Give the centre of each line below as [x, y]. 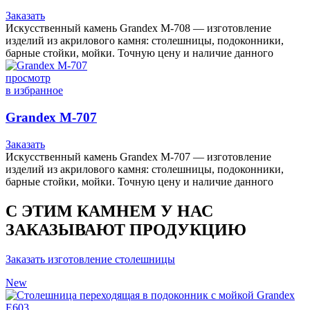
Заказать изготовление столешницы [90, 259]
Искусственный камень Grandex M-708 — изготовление [138, 28]
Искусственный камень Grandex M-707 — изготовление [138, 156]
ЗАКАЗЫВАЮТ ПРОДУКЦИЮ [126, 229]
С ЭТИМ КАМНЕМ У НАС [109, 211]
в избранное [34, 91]
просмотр [28, 78]
